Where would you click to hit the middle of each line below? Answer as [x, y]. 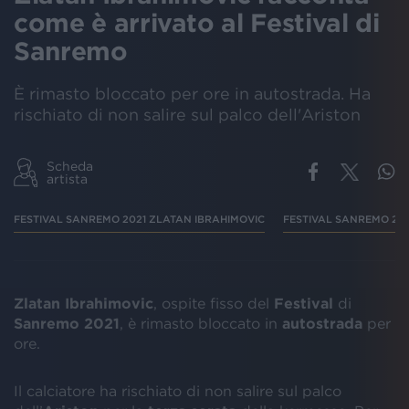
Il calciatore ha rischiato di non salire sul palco [178, 390]
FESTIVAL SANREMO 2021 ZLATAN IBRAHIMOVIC [139, 219]
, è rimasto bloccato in [201, 323]
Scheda [70, 166]
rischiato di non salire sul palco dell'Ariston [187, 115]
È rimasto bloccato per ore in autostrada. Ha [192, 94]
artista [67, 178]
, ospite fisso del [214, 303]
